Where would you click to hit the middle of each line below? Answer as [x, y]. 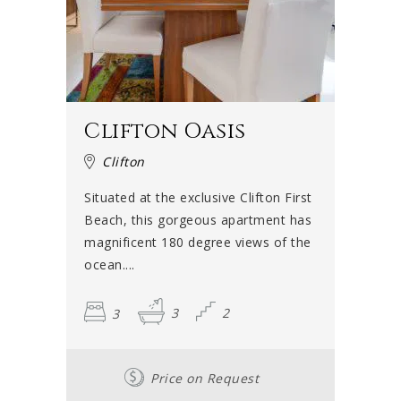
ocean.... [110, 265]
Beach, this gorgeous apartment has [198, 220]
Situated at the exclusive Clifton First [198, 198]
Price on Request [205, 379]
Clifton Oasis [165, 132]
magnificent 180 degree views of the [198, 243]
